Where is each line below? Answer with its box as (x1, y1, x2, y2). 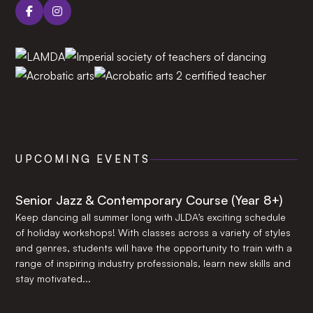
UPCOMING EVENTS (15, 152, 151, 166)
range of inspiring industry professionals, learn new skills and (15, 257, 291, 269)
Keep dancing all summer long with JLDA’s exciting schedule (15, 211, 286, 223)
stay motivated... (15, 272, 92, 284)
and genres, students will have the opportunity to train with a (15, 242, 293, 254)
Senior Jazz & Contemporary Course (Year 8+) (15, 192, 284, 208)
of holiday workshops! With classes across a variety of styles (15, 226, 291, 238)
